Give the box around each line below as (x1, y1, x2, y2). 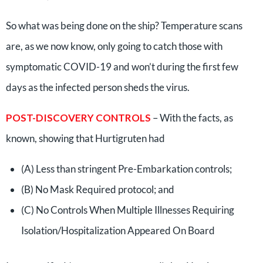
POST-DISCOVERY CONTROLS (6, 112, 153, 124)
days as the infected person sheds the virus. (6, 81, 190, 93)
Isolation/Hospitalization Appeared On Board (21, 224, 215, 237)
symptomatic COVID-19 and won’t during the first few (6, 60, 238, 73)
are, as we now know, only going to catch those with (6, 40, 222, 52)
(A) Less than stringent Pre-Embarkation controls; (21, 163, 232, 175)
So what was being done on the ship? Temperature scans (6, 19, 242, 32)
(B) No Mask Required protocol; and (21, 183, 174, 195)
